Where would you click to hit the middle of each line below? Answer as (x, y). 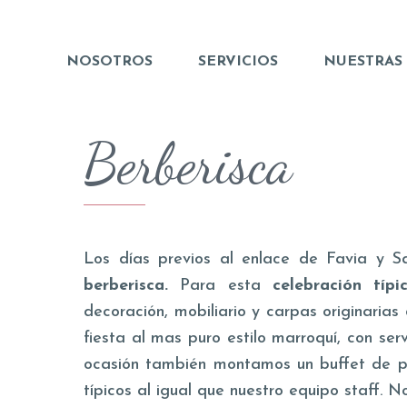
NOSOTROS (109, 61)
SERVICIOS (238, 61)
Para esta (227, 286)
